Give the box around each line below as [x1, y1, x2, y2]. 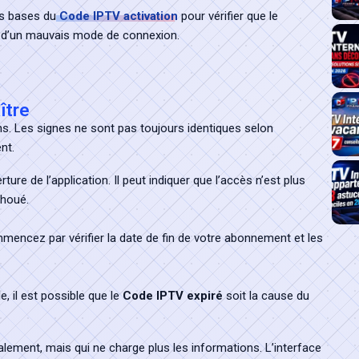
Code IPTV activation [59, 9, 178, 23]
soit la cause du [223, 288, 309, 303]
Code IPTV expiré [123, 288, 223, 303]
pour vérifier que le [178, 9, 278, 23]
